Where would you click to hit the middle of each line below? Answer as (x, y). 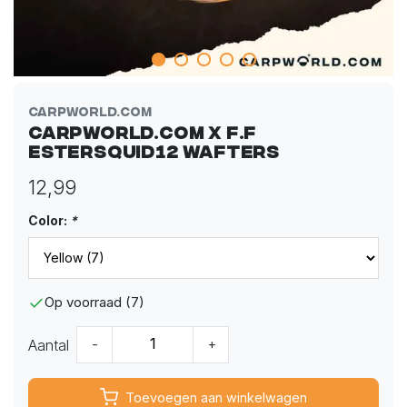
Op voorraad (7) (94, 303)
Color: (49, 220)
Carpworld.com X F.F (143, 131)
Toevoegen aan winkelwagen (216, 397)
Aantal (49, 345)
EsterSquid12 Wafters (154, 150)
